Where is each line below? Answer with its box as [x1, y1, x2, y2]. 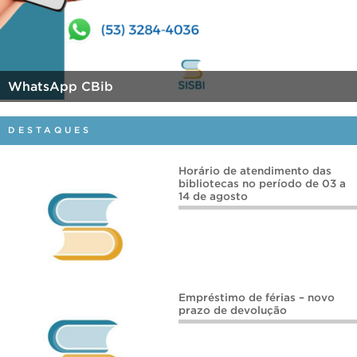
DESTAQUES [8, 125, 92, 135]
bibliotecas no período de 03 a [178, 178, 346, 190]
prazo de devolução [178, 304, 287, 317]
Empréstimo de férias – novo [178, 292, 335, 304]
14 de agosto [178, 190, 248, 202]
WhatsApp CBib [8, 79, 113, 93]
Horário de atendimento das [178, 165, 331, 177]
